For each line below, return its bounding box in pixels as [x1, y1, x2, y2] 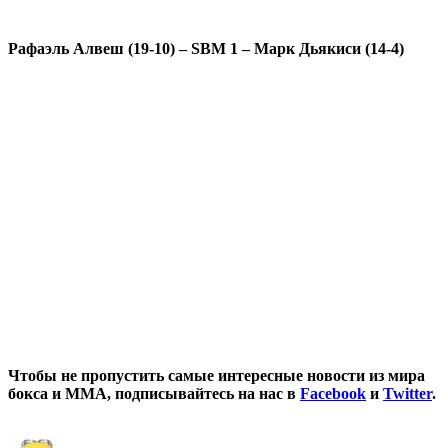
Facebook [300, 384, 366, 402]
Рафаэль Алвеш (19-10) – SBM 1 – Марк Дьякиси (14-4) [8, 39, 404, 57]
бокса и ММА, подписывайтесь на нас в [8, 384, 300, 402]
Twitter [383, 384, 432, 402]
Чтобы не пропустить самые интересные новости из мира [8, 366, 425, 384]
